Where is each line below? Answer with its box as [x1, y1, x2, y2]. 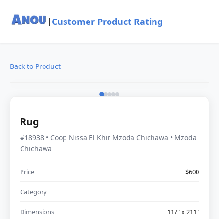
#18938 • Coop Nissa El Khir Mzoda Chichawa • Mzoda [20, 132, 197, 142]
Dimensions [20, 207, 54, 216]
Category [20, 187, 47, 196]
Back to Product [10, 62, 61, 71]
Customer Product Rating [51, 15, 163, 27]
